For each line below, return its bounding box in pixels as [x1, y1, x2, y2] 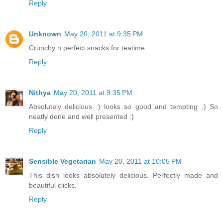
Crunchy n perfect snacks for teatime [29, 43, 145, 52]
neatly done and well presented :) [29, 112, 134, 120]
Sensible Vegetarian [29, 157, 96, 165]
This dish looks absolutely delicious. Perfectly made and [29, 171, 218, 179]
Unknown [29, 29, 61, 38]
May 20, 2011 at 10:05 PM [99, 157, 182, 165]
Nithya [29, 88, 51, 97]
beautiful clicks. [29, 181, 77, 189]
